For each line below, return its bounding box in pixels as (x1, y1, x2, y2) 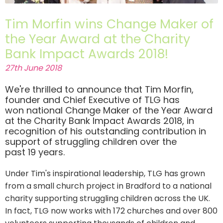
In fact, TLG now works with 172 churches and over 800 (5, 205, 218, 217)
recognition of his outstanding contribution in (5, 124, 206, 137)
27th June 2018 (5, 62, 62, 74)
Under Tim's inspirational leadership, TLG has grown (5, 167, 205, 179)
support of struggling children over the (5, 135, 177, 148)
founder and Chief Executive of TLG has (5, 93, 180, 106)
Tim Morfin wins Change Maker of (5, 15, 214, 33)
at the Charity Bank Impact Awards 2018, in (5, 114, 194, 127)
